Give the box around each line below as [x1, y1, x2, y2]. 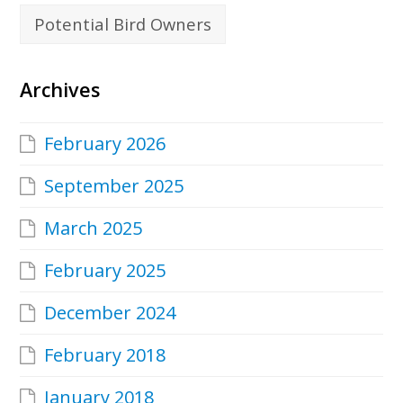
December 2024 [44, 300, 176, 325]
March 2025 [44, 215, 143, 240]
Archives [20, 76, 101, 103]
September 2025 [44, 173, 184, 198]
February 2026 [44, 130, 166, 156]
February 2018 [44, 342, 166, 367]
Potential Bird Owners [34, 12, 212, 35]
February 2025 [44, 257, 166, 282]
